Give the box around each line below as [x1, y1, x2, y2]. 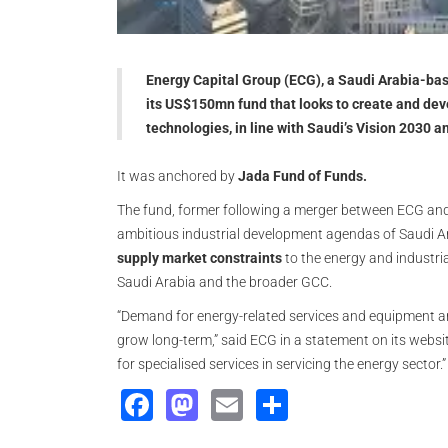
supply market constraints [117, 250, 282, 266]
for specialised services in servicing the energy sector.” [117, 356, 446, 372]
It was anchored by [117, 168, 238, 184]
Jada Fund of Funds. [238, 168, 367, 184]
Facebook [153, 382, 302, 422]
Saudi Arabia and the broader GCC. [117, 274, 338, 290]
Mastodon [198, 382, 348, 422]
